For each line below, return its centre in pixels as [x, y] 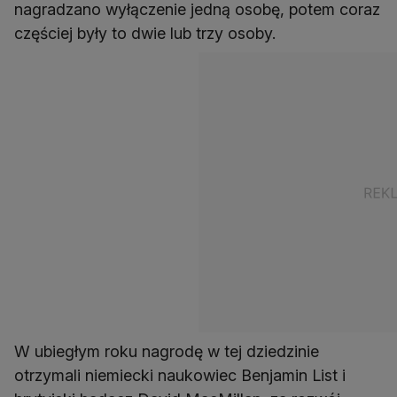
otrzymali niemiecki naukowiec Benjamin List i [180, 375]
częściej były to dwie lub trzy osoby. [145, 33]
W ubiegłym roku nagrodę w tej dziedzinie [167, 351]
